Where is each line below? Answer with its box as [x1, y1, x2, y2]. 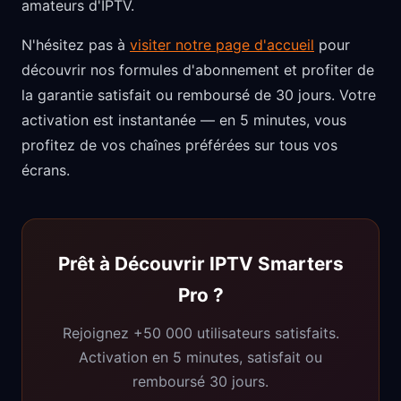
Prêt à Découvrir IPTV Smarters [57, 252, 344, 275]
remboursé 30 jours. [132, 372, 269, 390]
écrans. [21, 161, 70, 179]
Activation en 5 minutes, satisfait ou [79, 348, 322, 366]
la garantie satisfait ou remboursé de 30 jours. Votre [21, 86, 376, 104]
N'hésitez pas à [21, 36, 130, 54]
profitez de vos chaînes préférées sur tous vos [21, 136, 337, 154]
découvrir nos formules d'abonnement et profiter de [21, 61, 374, 79]
